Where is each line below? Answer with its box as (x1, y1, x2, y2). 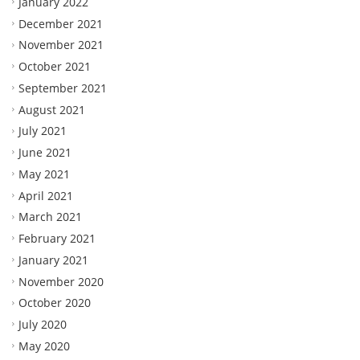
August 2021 (18, 101, 85, 117)
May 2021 (18, 166, 70, 182)
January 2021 (18, 252, 88, 268)
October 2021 (18, 58, 91, 74)
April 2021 (18, 187, 73, 203)
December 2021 (18, 15, 103, 31)
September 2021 (18, 80, 107, 96)
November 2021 (18, 37, 104, 53)
